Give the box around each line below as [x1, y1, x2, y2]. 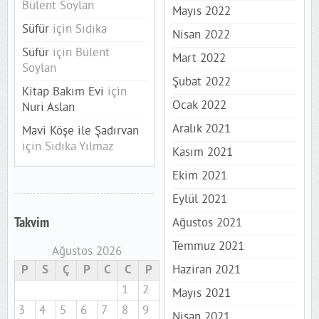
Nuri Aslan [21, 100, 75, 116]
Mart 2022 [172, 51, 226, 67]
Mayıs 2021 [172, 286, 231, 302]
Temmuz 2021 [172, 239, 244, 255]
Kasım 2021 [172, 145, 233, 161]
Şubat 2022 [172, 74, 231, 90]
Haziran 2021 [172, 262, 241, 278]
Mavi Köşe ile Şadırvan [21, 123, 139, 140]
